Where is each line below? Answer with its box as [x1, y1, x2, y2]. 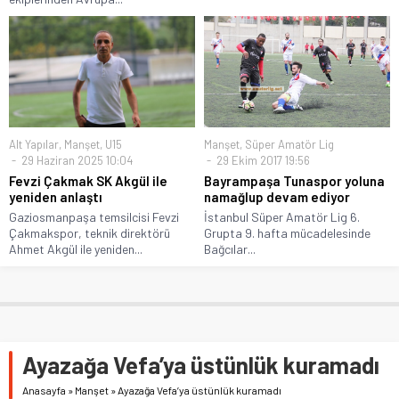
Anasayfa [22, 383, 66, 396]
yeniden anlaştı [9, 188, 102, 205]
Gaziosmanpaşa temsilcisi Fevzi [9, 208, 179, 224]
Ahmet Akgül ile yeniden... [9, 240, 142, 256]
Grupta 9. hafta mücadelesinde [204, 224, 370, 240]
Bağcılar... [204, 240, 256, 256]
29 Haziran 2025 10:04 [19, 152, 133, 167]
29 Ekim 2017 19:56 [214, 152, 310, 167]
